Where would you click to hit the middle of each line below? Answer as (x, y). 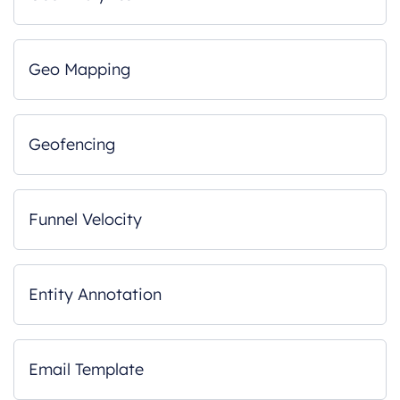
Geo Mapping (79, 69)
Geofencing (72, 144)
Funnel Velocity (85, 219)
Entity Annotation (95, 294)
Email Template (86, 369)
